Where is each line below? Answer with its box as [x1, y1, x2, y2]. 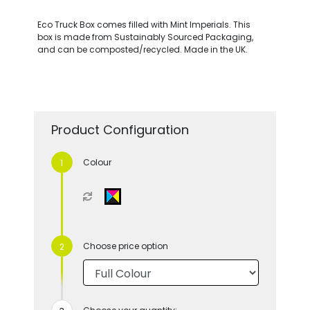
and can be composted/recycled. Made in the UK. [37, 43, 248, 55]
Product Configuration [51, 120, 189, 138]
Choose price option [82, 239, 168, 252]
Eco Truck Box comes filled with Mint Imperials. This [37, 18, 250, 30]
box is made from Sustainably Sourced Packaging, [37, 30, 253, 43]
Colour [82, 156, 111, 168]
